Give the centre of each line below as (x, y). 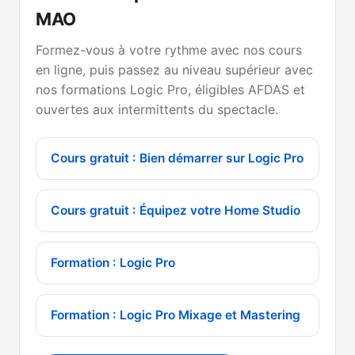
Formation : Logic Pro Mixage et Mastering (176, 315)
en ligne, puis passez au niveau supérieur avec (174, 69)
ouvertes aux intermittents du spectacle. (157, 109)
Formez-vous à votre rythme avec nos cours (169, 50)
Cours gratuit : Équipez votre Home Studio (176, 210)
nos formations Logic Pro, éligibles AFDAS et (170, 89)
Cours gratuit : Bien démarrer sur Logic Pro (177, 158)
